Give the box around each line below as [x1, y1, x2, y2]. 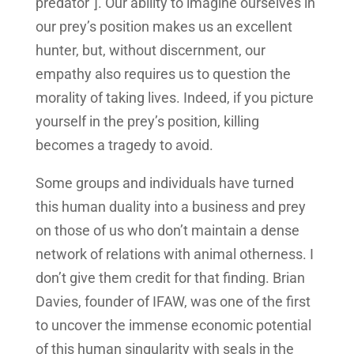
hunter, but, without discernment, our [35, 42, 265, 59]
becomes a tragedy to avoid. [35, 137, 213, 154]
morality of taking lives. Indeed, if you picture [35, 89, 314, 107]
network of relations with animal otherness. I [35, 246, 314, 263]
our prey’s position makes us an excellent [35, 18, 292, 36]
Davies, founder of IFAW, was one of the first [35, 293, 311, 311]
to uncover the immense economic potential [35, 317, 311, 334]
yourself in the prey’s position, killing [35, 113, 259, 130]
